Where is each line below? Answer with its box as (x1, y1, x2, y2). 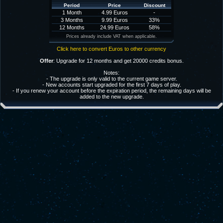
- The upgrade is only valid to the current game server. (46, 76, 177, 82)
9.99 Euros (101, 17, 128, 23)
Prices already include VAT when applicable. (66, 34, 157, 39)
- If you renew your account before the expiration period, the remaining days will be (12, 88, 211, 94)
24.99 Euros (100, 24, 129, 30)
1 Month (62, 9, 82, 15)
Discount (143, 2, 165, 8)
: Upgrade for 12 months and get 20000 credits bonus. (53, 58, 184, 64)
